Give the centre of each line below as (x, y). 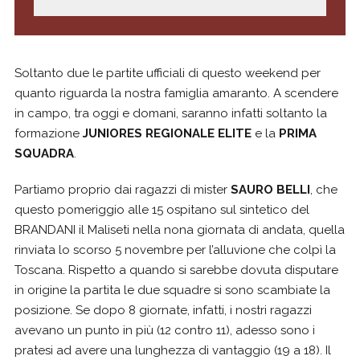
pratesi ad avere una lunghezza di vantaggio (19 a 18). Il (173, 350)
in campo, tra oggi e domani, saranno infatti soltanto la (171, 113)
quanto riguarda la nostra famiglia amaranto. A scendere (176, 93)
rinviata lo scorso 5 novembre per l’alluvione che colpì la (175, 250)
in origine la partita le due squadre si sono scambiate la (172, 290)
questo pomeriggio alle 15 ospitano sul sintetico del (162, 209)
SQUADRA (44, 153)
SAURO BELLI (270, 189)
